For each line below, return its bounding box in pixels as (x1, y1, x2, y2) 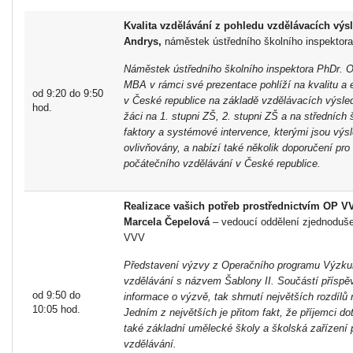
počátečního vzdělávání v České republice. (124, 157, 321, 169)
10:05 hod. (32, 303, 80, 315)
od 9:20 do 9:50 (32, 87, 103, 99)
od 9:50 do (32, 288, 80, 301)
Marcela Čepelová (124, 215, 210, 228)
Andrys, (124, 35, 165, 47)
